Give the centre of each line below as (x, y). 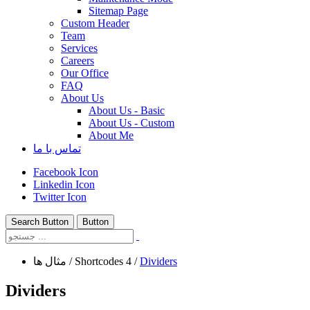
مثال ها (50, 261)
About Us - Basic (127, 110)
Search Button (40, 222)
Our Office (85, 73)
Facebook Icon (66, 172)
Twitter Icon (60, 197)
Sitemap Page (118, 11)
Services (79, 48)
